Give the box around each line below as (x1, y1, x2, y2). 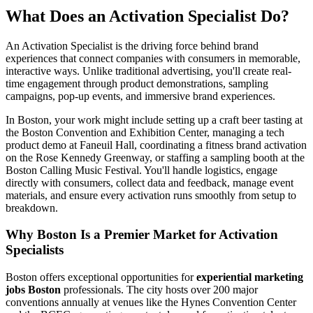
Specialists (6, 242, 64, 258)
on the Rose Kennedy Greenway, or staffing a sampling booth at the (6, 151, 305, 163)
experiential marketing (196, 271, 303, 284)
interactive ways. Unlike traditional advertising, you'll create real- (6, 64, 291, 77)
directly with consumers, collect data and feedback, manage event (6, 176, 293, 189)
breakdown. (6, 201, 58, 214)
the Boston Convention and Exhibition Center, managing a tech (6, 126, 284, 138)
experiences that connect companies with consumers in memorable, (6, 52, 300, 64)
